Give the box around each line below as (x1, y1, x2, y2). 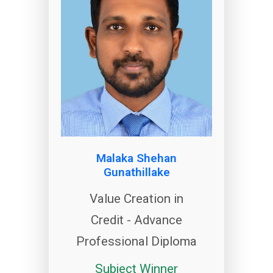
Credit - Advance (91, 212, 182, 227)
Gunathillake (103, 165, 170, 179)
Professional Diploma (76, 233, 197, 249)
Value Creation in (90, 191, 183, 206)
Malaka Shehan (96, 151, 177, 165)
